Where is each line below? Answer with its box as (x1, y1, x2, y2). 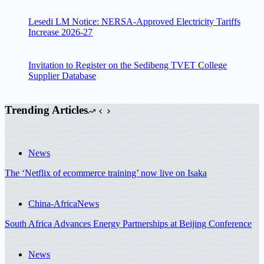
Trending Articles (5, 104, 88, 117)
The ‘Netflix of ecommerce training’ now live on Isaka (5, 167, 207, 178)
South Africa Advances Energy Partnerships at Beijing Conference (5, 218, 252, 229)
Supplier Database (28, 70, 96, 81)
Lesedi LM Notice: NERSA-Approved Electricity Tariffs (28, 16, 240, 27)
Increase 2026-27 (28, 27, 93, 37)
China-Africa (28, 198, 77, 209)
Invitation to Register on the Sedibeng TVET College (28, 60, 227, 70)
